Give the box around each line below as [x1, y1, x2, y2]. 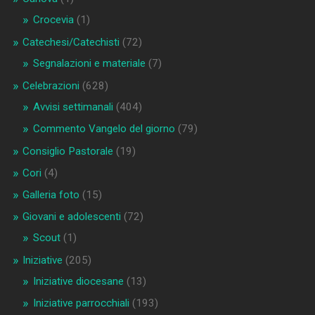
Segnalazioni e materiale [32, 57, 146, 70]
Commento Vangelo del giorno [32, 122, 175, 136]
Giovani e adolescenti [22, 210, 121, 224]
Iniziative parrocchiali [32, 297, 129, 310]
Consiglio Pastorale [22, 145, 113, 158]
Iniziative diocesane [32, 275, 124, 288]
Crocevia [32, 13, 74, 27]
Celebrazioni [22, 79, 79, 93]
